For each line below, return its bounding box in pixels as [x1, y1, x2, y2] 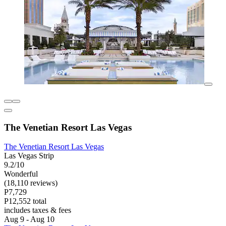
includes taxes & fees [4, 206, 71, 215]
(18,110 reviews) [4, 179, 58, 188]
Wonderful [4, 169, 38, 179]
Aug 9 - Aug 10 [4, 215, 54, 224]
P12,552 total [4, 197, 46, 206]
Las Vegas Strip [4, 151, 54, 160]
